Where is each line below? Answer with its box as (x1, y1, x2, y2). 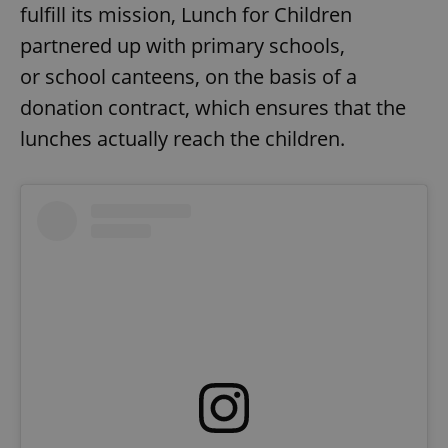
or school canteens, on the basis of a (20, 63, 357, 91)
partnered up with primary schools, (20, 32, 345, 60)
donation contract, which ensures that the (20, 94, 406, 122)
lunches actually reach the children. (20, 125, 345, 153)
